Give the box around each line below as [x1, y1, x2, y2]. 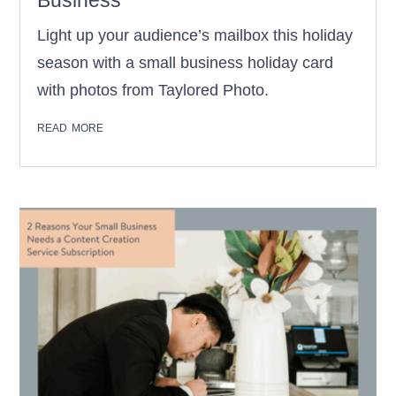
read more [37, 118, 104, 135]
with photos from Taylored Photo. [37, 81, 270, 99]
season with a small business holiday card [37, 54, 334, 72]
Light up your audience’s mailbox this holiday [37, 27, 354, 44]
